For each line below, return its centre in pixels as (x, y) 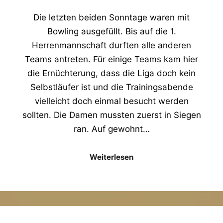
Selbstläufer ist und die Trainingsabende (111, 87)
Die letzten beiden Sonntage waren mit (111, 17)
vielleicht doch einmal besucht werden (111, 101)
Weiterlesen (111, 157)
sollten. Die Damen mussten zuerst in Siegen (111, 115)
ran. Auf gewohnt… (111, 129)
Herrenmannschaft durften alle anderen (111, 45)
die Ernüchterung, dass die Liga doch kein (111, 73)
